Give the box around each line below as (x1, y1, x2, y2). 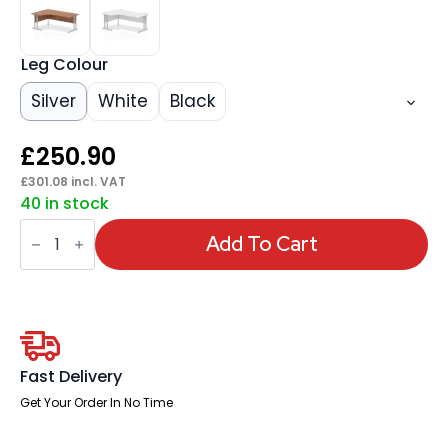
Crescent (19, 261, 94, 285)
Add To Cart (205, 231, 318, 258)
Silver (31, 88, 76, 113)
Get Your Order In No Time (20, 393, 173, 411)
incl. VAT (68, 172, 126, 190)
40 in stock (20, 191, 109, 215)
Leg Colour (21, 52, 108, 76)
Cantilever (19, 293, 103, 317)
